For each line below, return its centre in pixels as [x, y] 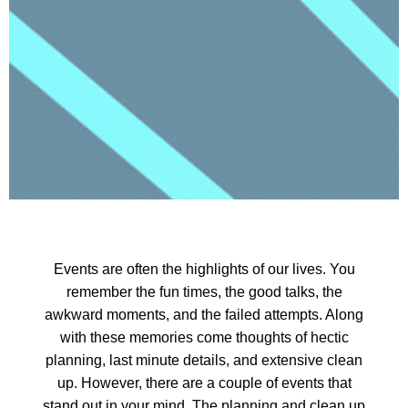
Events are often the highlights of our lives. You [204, 270]
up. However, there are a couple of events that [204, 383]
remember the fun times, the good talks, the [204, 292]
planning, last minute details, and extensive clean [204, 361]
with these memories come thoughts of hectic [204, 338]
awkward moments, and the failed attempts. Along [204, 315]
